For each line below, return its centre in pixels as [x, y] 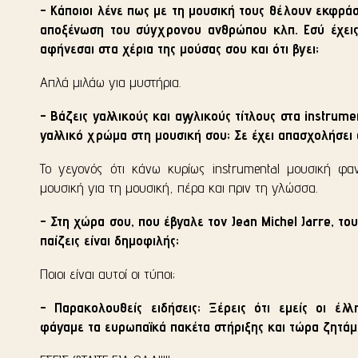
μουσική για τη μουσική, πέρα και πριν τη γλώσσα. [179, 187]
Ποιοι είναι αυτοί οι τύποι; [107, 274]
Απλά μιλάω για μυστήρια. [110, 82]
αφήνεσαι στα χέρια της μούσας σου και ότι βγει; [179, 48]
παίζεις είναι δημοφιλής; [109, 240]
